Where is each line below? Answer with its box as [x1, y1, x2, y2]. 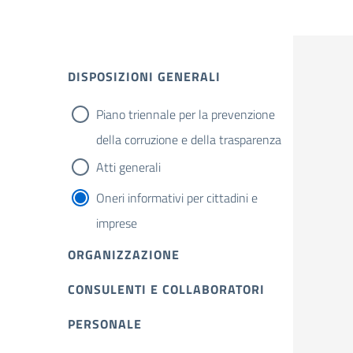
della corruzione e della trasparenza [96, 130, 281, 149]
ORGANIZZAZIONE [68, 245, 180, 264]
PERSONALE [68, 314, 142, 333]
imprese [96, 214, 137, 232]
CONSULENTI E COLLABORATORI [68, 280, 265, 299]
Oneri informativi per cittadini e [96, 188, 258, 207]
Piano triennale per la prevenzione [96, 105, 275, 124]
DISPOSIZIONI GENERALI [68, 67, 221, 86]
